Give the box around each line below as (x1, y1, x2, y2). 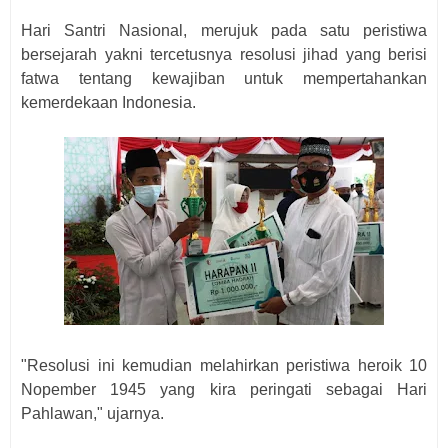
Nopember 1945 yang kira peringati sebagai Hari (21, 381, 427, 398)
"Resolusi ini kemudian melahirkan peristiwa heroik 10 (21, 357, 427, 374)
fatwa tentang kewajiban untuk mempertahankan (21, 70, 427, 87)
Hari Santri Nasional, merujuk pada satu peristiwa (21, 22, 427, 39)
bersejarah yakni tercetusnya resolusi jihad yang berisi (21, 46, 427, 63)
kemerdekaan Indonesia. (21, 94, 196, 111)
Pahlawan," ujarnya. (21, 405, 164, 422)
